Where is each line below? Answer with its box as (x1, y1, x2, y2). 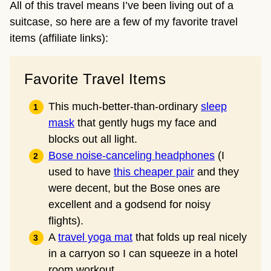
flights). (48, 215, 83, 227)
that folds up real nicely (132, 231, 247, 244)
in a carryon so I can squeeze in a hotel (48, 247, 238, 260)
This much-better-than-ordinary (48, 100, 201, 113)
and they (194, 166, 239, 178)
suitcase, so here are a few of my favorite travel (10, 16, 238, 28)
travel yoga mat (58, 231, 132, 244)
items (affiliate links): (10, 32, 111, 45)
